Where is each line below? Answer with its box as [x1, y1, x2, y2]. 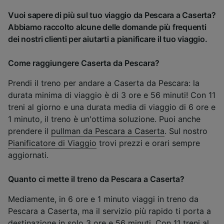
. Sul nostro [164, 126, 207, 136]
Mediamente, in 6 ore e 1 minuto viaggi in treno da [8, 194, 198, 204]
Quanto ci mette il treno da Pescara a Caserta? [8, 174, 184, 184]
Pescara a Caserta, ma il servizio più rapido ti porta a [8, 206, 211, 216]
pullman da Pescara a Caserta [51, 126, 164, 136]
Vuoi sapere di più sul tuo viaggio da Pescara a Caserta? [8, 10, 216, 20]
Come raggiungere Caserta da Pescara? [8, 58, 159, 68]
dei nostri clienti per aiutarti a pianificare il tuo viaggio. [8, 34, 207, 44]
